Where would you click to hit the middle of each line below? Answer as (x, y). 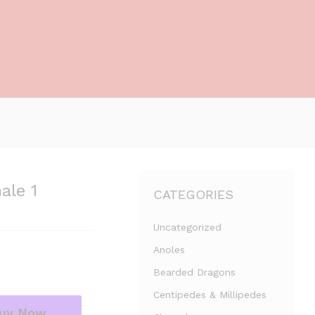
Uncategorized (188, 227)
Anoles (169, 250)
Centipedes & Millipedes (210, 295)
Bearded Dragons (195, 272)
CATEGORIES (194, 194)
